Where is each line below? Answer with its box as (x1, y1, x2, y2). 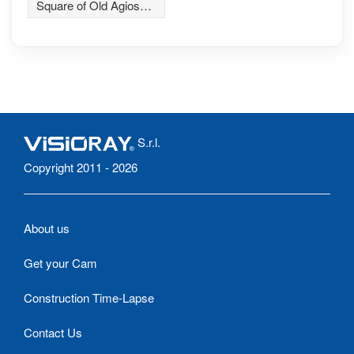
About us (24, 220, 70, 237)
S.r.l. (134, 134, 160, 151)
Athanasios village (36, 13, 130, 31)
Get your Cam (24, 254, 97, 272)
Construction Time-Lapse (24, 289, 154, 307)
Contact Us (24, 324, 82, 341)
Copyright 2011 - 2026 (24, 159, 137, 176)
